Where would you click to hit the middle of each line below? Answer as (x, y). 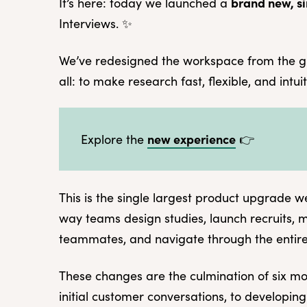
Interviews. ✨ (96, 23)
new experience (192, 139)
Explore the (114, 139)
